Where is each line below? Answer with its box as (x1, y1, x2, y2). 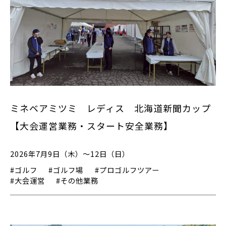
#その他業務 (56, 175, 99, 186)
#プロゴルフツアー (94, 164, 159, 176)
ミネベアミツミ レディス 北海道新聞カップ (10, 101, 211, 115)
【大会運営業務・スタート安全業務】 (10, 119, 173, 133)
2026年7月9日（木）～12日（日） (10, 148, 130, 159)
